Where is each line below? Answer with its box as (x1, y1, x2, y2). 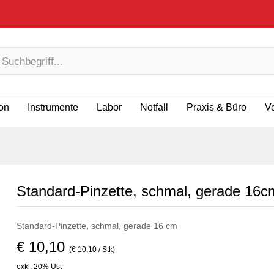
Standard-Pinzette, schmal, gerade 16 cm (16, 221, 177, 231)
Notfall (140, 102, 168, 113)
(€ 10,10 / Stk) (68, 245, 115, 254)
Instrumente (28, 102, 78, 113)
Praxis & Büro (187, 102, 246, 113)
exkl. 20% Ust (16, 262, 62, 271)
